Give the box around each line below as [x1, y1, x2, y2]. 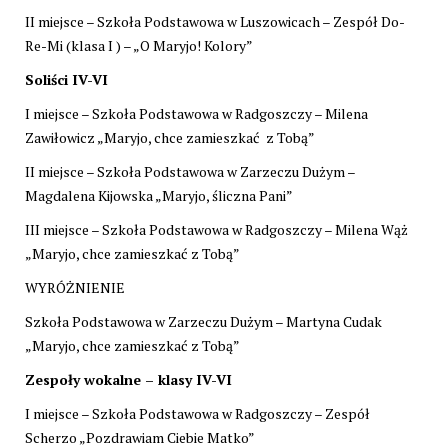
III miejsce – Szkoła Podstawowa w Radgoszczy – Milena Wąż [25, 219, 408, 239]
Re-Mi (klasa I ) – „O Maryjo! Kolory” [25, 35, 253, 55]
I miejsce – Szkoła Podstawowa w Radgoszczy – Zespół [25, 403, 370, 423]
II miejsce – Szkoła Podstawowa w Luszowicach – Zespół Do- [25, 11, 405, 31]
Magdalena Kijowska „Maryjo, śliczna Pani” [25, 185, 293, 205]
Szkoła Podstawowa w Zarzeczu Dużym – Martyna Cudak [25, 311, 382, 331]
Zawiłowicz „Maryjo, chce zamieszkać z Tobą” [25, 127, 315, 147]
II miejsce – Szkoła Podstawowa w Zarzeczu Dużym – [25, 161, 355, 181]
